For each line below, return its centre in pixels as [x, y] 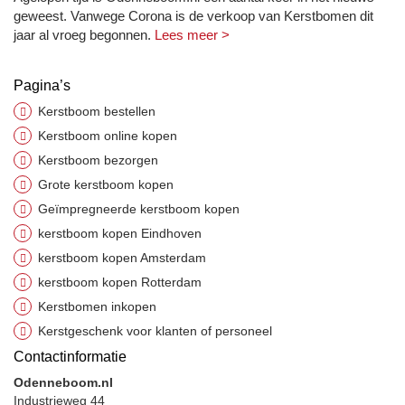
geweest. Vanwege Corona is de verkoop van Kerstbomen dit [193, 16]
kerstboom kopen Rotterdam [120, 282]
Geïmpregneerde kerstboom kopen [139, 209]
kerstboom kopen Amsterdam [122, 258]
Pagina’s [42, 85]
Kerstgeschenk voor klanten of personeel [155, 331]
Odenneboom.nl [63, 382]
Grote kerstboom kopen [106, 184]
